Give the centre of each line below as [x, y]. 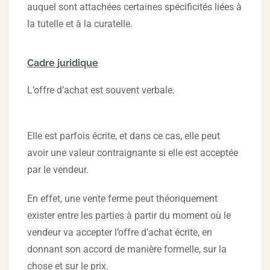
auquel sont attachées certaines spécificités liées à [134, 7]
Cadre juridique [63, 63]
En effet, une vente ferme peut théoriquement [122, 199]
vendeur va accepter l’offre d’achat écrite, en [120, 232]
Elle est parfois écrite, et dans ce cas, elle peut [124, 136]
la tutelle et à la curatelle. [80, 24]
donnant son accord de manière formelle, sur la [127, 249]
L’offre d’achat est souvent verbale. [101, 90]
